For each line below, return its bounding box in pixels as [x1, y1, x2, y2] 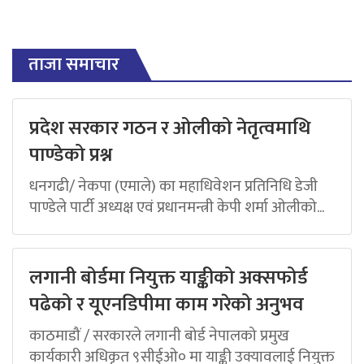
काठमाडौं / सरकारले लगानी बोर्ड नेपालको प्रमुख [29, 322, 289, 349]
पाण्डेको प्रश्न [29, 138, 112, 171]
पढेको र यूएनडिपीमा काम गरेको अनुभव [29, 288, 304, 321]
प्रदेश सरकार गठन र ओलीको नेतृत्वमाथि [29, 111, 310, 145]
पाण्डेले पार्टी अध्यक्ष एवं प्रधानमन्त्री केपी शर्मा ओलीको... [29, 193, 324, 220]
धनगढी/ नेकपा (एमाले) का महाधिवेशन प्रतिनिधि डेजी [29, 172, 318, 199]
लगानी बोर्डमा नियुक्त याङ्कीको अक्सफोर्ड [29, 261, 308, 294]
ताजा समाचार [28, 49, 119, 80]
